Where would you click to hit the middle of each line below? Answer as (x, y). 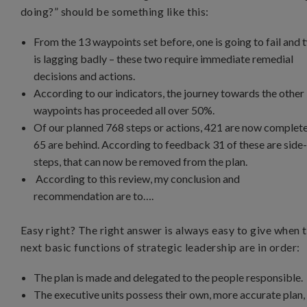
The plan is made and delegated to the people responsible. (169, 277)
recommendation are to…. (94, 196)
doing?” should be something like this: (115, 11)
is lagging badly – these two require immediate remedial (164, 59)
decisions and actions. (85, 76)
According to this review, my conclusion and (137, 179)
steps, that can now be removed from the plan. (141, 161)
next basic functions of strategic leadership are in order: (160, 247)
